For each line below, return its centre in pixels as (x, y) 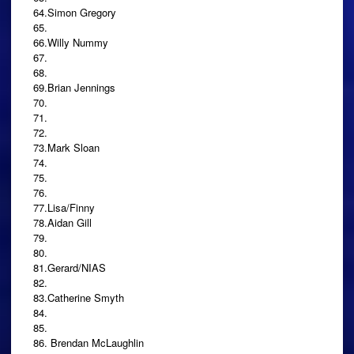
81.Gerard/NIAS (70, 267)
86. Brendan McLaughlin (88, 342)
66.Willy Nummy (71, 42)
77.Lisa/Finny (64, 207)
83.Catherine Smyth (79, 297)
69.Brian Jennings (74, 87)
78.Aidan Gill (62, 222)
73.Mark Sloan (66, 147)
